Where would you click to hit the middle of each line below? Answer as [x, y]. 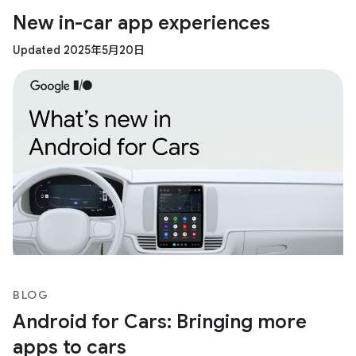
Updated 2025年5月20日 [79, 50]
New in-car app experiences [141, 23]
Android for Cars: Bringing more [160, 321]
